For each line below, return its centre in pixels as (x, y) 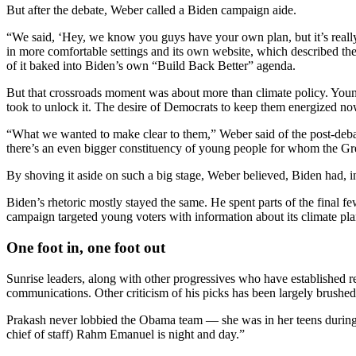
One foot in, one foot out (86, 247)
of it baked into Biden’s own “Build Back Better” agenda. (151, 66)
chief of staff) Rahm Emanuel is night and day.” (126, 334)
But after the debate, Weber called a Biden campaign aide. (151, 10)
